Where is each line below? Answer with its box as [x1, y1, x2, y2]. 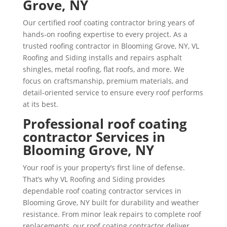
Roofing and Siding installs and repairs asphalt [22, 52, 182, 62]
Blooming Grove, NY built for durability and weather [22, 197, 199, 207]
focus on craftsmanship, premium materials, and [22, 75, 188, 86]
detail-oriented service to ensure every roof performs [22, 87, 203, 97]
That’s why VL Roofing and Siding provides [22, 174, 165, 184]
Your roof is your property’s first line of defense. [22, 162, 185, 172]
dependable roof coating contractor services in [22, 185, 181, 196]
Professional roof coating [22, 114, 187, 133]
